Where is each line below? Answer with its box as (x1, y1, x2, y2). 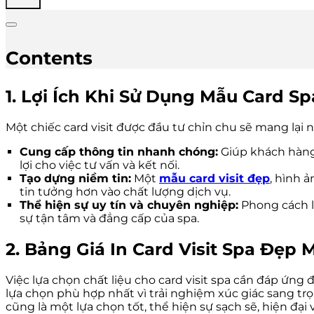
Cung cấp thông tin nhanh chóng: (20, 145, 218, 159)
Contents (6, 46, 93, 69)
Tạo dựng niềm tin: (20, 172, 131, 186)
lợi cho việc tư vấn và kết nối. (20, 158, 179, 172)
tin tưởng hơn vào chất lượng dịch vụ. (20, 185, 231, 199)
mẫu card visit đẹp (159, 172, 270, 186)
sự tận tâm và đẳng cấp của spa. (20, 212, 199, 226)
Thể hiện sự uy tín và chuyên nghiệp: (20, 198, 238, 212)
